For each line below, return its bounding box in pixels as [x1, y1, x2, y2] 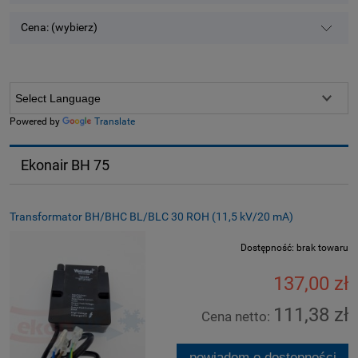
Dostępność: [241, 241, 294, 253]
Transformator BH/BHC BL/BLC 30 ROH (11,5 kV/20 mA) [10, 209, 293, 223]
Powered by [10, 116, 62, 128]
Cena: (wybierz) [21, 21, 98, 35]
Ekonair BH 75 [20, 157, 109, 174]
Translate [94, 116, 135, 128]
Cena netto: [201, 308, 273, 324]
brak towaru [296, 241, 348, 253]
